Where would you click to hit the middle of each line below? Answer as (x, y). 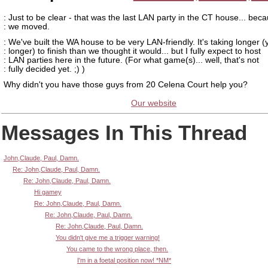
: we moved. (27, 27)
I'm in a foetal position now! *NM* (124, 260)
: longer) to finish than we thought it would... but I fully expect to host (132, 51)
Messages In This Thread (124, 132)
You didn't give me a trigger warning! (108, 237)
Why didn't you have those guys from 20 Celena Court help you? (126, 84)
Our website (154, 103)
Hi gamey (48, 192)
